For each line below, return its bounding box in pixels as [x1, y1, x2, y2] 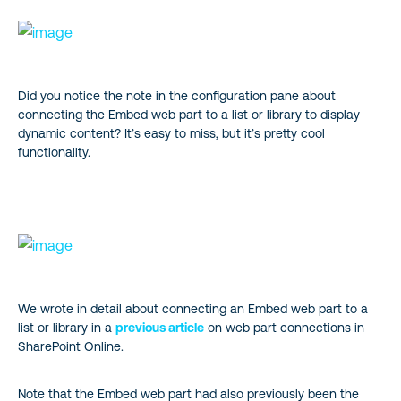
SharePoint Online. [18, 339, 124, 354]
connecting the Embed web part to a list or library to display [18, 107, 360, 122]
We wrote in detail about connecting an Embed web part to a [18, 302, 368, 316]
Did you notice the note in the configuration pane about [18, 89, 336, 103]
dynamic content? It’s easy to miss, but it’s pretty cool [18, 126, 325, 141]
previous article [115, 320, 204, 335]
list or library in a [18, 320, 115, 335]
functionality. [18, 145, 90, 159]
